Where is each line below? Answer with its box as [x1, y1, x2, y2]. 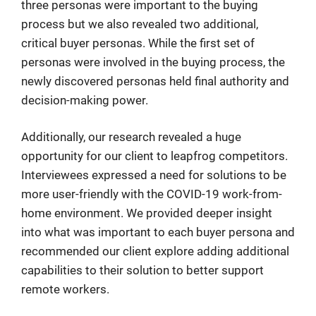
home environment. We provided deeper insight [21, 206, 272, 221]
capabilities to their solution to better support [21, 263, 264, 278]
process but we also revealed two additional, [21, 16, 258, 31]
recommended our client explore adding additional [21, 244, 289, 259]
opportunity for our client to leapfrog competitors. [21, 149, 288, 164]
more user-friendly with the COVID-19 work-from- [21, 187, 282, 202]
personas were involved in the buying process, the [21, 54, 285, 69]
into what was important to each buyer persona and [21, 225, 295, 240]
